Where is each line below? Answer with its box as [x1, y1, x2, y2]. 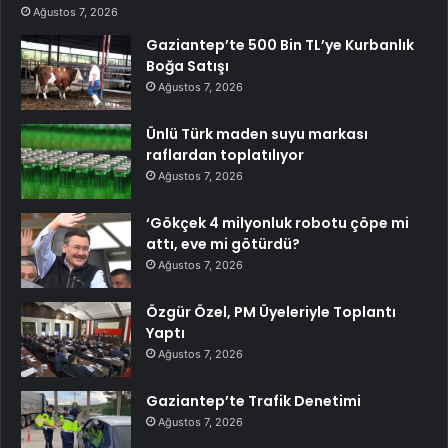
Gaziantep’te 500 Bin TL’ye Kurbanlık [146, 35, 414, 56]
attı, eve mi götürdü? [146, 234, 300, 255]
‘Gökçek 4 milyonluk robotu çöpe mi [146, 213, 409, 234]
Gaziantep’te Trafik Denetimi [146, 391, 361, 412]
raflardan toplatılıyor [146, 145, 304, 166]
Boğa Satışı [146, 56, 229, 77]
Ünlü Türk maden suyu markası [146, 124, 368, 145]
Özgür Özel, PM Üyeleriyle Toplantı [146, 302, 396, 323]
